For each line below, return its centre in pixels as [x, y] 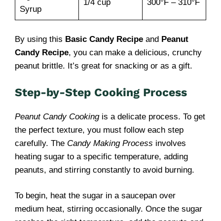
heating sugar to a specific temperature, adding [101, 156]
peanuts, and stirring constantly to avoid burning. [105, 170]
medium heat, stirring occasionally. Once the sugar [109, 209]
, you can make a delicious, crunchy [135, 53]
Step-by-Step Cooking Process [101, 92]
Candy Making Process [110, 143]
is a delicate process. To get [152, 116]
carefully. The [41, 143]
